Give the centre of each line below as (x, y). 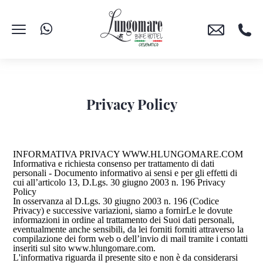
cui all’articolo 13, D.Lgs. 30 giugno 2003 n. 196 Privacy (119, 182)
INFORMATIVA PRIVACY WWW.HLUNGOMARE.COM (128, 154)
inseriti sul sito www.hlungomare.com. (85, 248)
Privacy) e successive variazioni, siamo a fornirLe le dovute (123, 210)
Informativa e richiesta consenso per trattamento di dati (114, 163)
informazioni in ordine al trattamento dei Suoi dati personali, (124, 220)
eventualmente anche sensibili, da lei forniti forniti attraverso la (129, 229)
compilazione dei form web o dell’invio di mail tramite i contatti (131, 239)
